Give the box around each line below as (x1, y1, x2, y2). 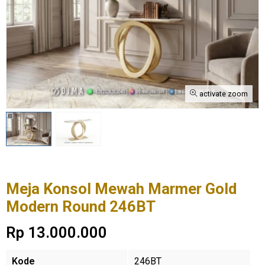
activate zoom (198, 89, 248, 98)
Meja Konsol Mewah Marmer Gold (6, 180, 237, 198)
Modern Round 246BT (6, 198, 156, 215)
